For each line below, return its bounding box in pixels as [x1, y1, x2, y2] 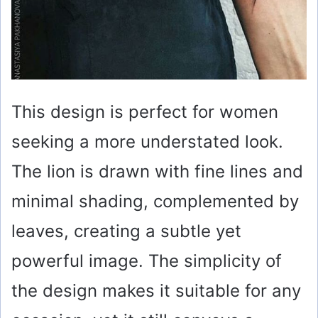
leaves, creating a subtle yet [11, 221, 241, 242]
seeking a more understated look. [11, 131, 283, 153]
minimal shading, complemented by [11, 191, 299, 212]
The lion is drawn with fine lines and [11, 161, 303, 182]
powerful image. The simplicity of [11, 251, 282, 272]
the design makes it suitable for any [11, 280, 301, 302]
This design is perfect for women [11, 102, 278, 123]
